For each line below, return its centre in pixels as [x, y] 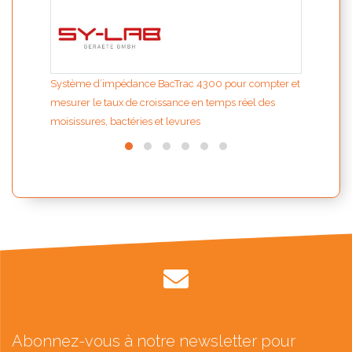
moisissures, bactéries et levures [125, 122]
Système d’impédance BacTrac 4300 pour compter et [175, 84]
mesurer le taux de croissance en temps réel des [163, 103]
